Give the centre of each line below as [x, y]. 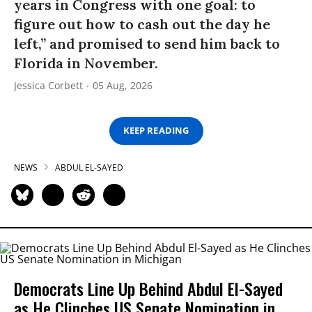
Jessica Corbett [48, 85]
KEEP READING [156, 131]
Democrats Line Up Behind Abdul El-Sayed [148, 288]
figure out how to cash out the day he [142, 24]
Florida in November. [86, 63]
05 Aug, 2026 [123, 85]
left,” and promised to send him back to [147, 43]
